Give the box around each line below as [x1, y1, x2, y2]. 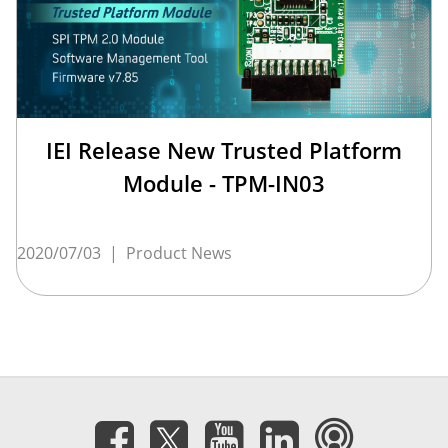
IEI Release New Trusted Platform [46, 134, 402, 165]
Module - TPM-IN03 [123, 167, 325, 198]
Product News [126, 241, 232, 264]
